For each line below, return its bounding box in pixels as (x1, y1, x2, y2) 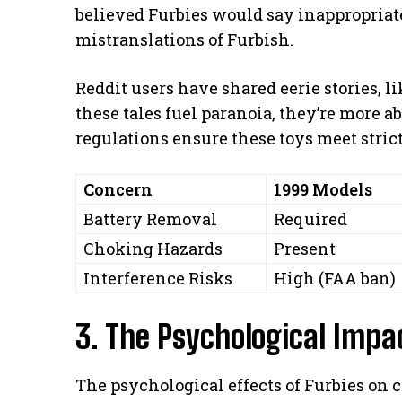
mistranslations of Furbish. (75, 28, 293, 50)
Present (274, 237, 336, 259)
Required (274, 207, 347, 230)
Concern (83, 178, 153, 200)
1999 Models (274, 178, 372, 200)
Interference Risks (83, 267, 232, 289)
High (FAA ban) (274, 267, 396, 289)
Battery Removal (83, 207, 217, 230)
